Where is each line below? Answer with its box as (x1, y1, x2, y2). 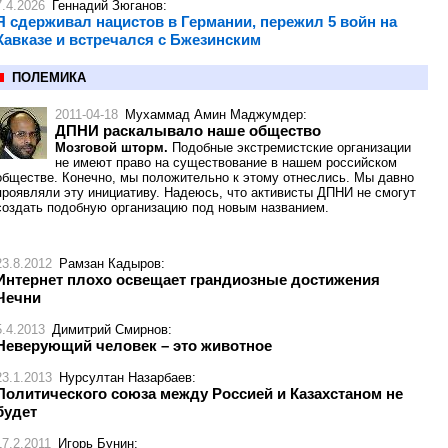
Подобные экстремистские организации (168, 140, 411, 155)
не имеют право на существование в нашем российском (55, 155, 397, 170)
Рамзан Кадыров (59, 256, 161, 271)
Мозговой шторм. (55, 140, 168, 155)
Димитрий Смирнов (52, 322, 168, 337)
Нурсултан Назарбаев (59, 370, 192, 385)
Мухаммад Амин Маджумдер (125, 107, 303, 122)
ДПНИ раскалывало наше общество (55, 122, 321, 139)
